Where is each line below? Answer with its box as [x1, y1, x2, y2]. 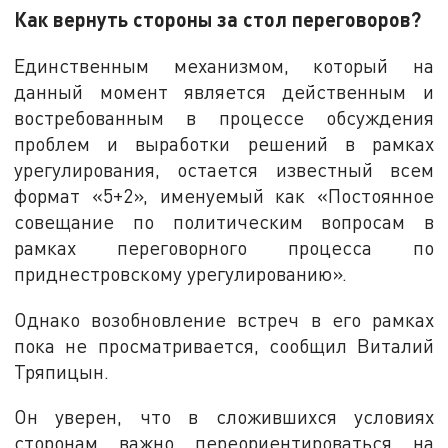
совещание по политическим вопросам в [14, 210, 434, 234]
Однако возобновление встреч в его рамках [14, 307, 434, 331]
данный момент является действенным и [14, 80, 434, 104]
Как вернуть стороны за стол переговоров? [14, 7, 422, 32]
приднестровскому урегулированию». [14, 262, 348, 286]
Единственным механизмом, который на [14, 54, 434, 78]
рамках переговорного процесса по [14, 236, 434, 260]
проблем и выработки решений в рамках [14, 132, 434, 156]
